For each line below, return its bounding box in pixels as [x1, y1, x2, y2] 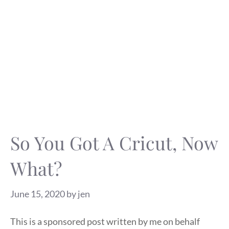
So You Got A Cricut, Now [10, 130, 218, 155]
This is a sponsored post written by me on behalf [10, 215, 200, 227]
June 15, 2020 [10, 188, 65, 199]
